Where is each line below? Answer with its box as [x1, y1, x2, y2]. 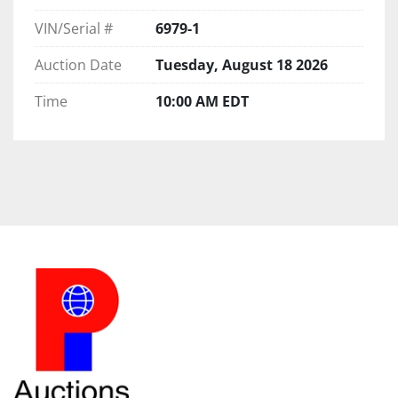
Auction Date [35, 54, 122, 75]
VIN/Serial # [35, 18, 113, 38]
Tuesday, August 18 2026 [155, 54, 328, 75]
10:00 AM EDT [155, 91, 249, 111]
